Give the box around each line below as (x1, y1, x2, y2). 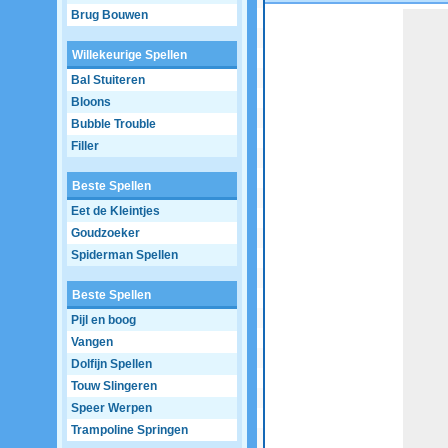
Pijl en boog (71, 313, 136, 327)
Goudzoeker (71, 226, 140, 240)
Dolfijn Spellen (71, 357, 152, 371)
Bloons (71, 95, 111, 109)
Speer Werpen (71, 401, 152, 415)
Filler (71, 139, 99, 153)
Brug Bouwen (71, 8, 148, 22)
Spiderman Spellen (71, 248, 178, 262)
